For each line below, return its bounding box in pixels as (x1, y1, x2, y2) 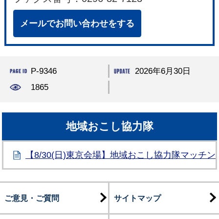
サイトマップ (113, 194, 161, 203)
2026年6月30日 (134, 66, 191, 76)
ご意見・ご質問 (4, 194, 59, 203)
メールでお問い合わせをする (20, 19, 135, 29)
